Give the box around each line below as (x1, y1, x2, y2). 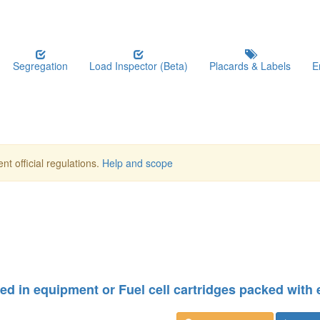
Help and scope (102, 156, 173, 170)
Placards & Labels (209, 59, 291, 73)
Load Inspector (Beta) (89, 59, 188, 73)
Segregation (13, 59, 68, 73)
